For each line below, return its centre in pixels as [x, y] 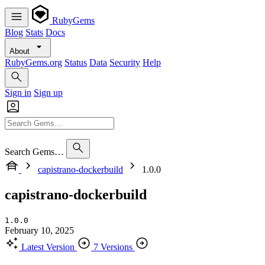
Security [125, 62]
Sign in [18, 93]
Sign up [48, 93]
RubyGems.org [33, 62]
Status [76, 62]
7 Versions [113, 247]
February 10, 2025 [39, 230]
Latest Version [48, 247]
